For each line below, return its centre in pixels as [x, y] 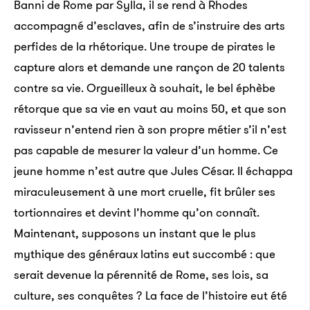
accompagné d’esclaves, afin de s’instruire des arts [149, 26]
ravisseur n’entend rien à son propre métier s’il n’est [150, 129]
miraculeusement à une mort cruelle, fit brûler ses [145, 192]
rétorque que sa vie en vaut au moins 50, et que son [150, 109]
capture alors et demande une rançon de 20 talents [149, 67]
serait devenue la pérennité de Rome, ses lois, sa [141, 275]
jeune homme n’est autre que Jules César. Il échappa [153, 171]
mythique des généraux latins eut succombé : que [145, 254]
